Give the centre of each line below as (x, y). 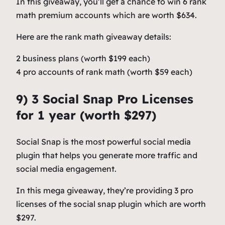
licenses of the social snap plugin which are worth (111, 204)
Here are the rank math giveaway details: (94, 37)
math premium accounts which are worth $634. (106, 15)
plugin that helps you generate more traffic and (107, 155)
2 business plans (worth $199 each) (83, 59)
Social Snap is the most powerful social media (103, 142)
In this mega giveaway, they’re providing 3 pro (105, 191)
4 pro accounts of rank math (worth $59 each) (104, 72)
